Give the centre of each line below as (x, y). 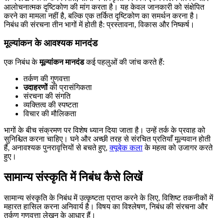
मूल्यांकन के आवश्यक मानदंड (51, 43)
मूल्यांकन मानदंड (62, 62)
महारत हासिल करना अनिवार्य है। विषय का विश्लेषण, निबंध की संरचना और (106, 206)
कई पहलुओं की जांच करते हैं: (124, 62)
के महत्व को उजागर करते (178, 148)
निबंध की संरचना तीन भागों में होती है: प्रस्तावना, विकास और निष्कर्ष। (99, 24)
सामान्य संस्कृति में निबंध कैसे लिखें (73, 177)
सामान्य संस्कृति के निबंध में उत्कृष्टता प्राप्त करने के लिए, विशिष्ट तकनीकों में (109, 198)
